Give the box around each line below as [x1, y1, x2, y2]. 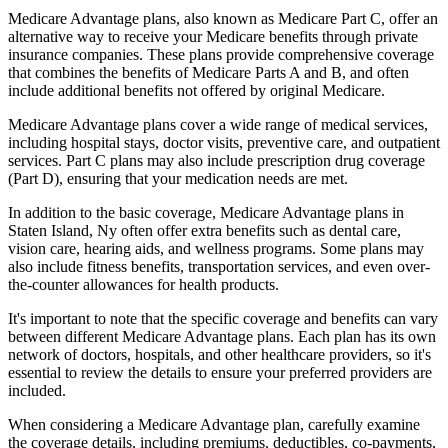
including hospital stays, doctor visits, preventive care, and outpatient [8, 133, 440, 151]
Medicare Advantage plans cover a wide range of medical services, [8, 115, 428, 133]
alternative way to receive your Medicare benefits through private [8, 27, 418, 45]
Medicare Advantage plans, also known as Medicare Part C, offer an [8, 9, 438, 27]
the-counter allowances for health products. [8, 275, 279, 293]
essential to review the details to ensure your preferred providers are [8, 363, 432, 381]
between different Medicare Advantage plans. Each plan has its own [8, 327, 436, 345]
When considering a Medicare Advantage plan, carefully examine [8, 415, 420, 433]
